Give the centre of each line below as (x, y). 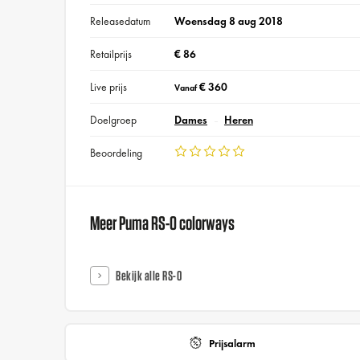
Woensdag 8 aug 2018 (228, 21)
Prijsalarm (233, 343)
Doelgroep (114, 120)
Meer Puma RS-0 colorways (163, 222)
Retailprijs (111, 54)
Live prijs (109, 87)
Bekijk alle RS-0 (149, 276)
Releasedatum (121, 21)
